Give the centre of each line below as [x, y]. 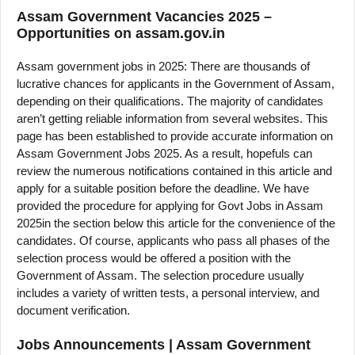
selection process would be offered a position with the [154, 258]
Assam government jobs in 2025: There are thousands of [163, 66]
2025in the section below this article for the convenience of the [176, 223]
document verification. [73, 310]
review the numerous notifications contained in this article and [174, 170]
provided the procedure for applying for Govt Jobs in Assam [170, 205]
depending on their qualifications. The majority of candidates [170, 101]
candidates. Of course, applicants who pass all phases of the [173, 240]
